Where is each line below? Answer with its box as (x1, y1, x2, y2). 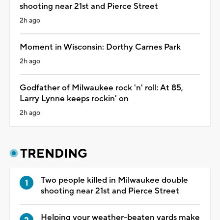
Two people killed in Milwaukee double (41, 174, 188, 186)
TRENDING (20, 145, 87, 162)
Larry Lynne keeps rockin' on (20, 93, 129, 104)
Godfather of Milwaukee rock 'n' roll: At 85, (20, 82, 183, 93)
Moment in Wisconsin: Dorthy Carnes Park (20, 41, 181, 53)
